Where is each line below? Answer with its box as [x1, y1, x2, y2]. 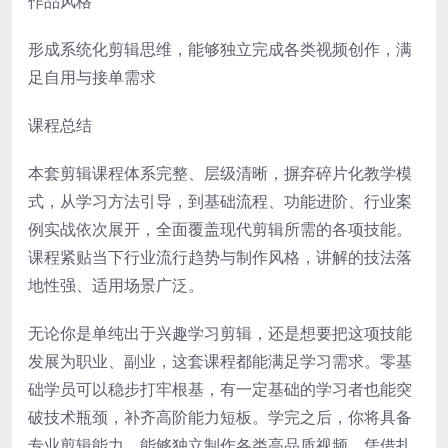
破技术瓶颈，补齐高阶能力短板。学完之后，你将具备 [28, 405, 412, 428]
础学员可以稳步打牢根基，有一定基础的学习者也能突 [28, 377, 412, 400]
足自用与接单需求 [28, 65, 156, 88]
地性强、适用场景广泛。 [28, 273, 204, 296]
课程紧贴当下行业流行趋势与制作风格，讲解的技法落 [28, 245, 412, 268]
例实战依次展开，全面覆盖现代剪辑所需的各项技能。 [28, 217, 412, 240]
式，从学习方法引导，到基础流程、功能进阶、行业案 [28, 189, 412, 212]
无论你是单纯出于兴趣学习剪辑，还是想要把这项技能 [28, 321, 412, 344]
